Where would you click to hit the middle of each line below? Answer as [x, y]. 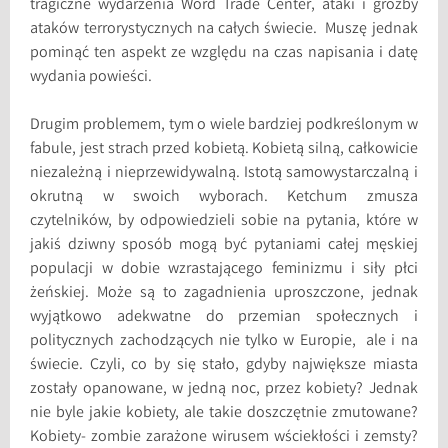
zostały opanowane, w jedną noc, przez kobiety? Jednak [224, 390]
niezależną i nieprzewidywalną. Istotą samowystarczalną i [224, 174]
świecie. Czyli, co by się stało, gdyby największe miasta [224, 366]
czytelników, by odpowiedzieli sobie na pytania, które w [224, 222]
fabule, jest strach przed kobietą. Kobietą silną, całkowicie [224, 150]
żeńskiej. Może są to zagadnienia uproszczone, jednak [224, 294]
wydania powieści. [91, 78]
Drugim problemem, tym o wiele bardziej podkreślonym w [224, 126]
